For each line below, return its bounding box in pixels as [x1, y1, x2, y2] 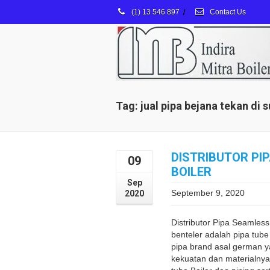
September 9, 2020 [171, 188, 245, 198]
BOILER [171, 165, 212, 179]
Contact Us [208, 8, 246, 16]
